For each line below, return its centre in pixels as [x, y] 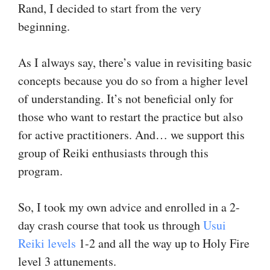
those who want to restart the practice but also [130, 116]
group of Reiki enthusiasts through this [113, 152]
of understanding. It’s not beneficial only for [126, 98]
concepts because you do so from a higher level [133, 80]
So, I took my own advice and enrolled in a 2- [129, 207]
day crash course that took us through [111, 225]
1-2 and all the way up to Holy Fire [163, 243]
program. [40, 171]
